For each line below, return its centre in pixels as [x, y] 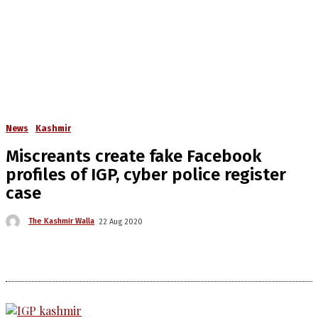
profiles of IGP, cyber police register [146, 175]
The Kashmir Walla [61, 221]
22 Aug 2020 [121, 221]
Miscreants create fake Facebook [133, 156]
